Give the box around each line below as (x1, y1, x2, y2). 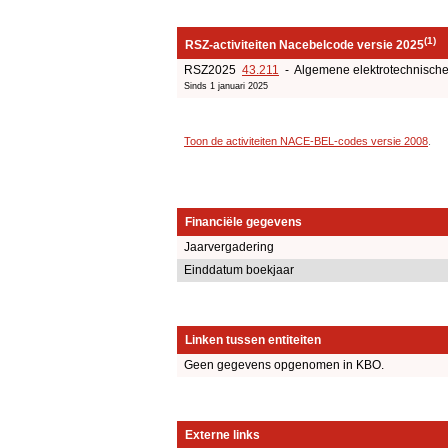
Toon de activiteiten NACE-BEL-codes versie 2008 (184, 134, 428, 147)
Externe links (185, 428, 260, 443)
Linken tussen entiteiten (185, 333, 321, 348)
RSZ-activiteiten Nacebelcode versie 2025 (185, 37, 424, 52)
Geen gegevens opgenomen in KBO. (184, 358, 384, 373)
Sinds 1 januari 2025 (184, 80, 268, 91)
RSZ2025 (184, 62, 242, 77)
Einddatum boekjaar (184, 263, 294, 278)
